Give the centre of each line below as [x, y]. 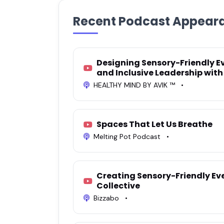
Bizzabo [106, 198]
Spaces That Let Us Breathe [154, 124]
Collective [118, 185]
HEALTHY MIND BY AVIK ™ [134, 85]
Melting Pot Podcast [127, 136]
